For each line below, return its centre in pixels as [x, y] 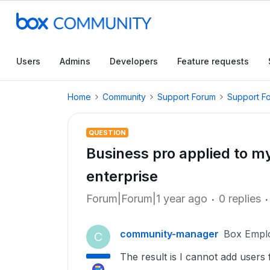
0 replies [240, 199]
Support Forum [187, 97]
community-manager [169, 234]
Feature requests [213, 61]
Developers [134, 61]
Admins [75, 61]
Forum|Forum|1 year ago [147, 199]
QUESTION [107, 133]
